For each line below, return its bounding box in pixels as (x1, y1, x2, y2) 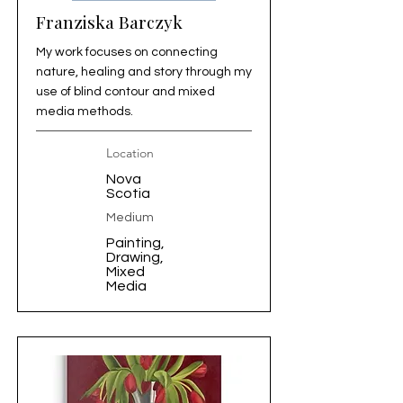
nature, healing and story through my (36, 66, 252, 78)
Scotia (106, 186, 150, 201)
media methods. (36, 105, 133, 118)
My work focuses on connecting (36, 46, 218, 58)
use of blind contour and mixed (36, 85, 215, 98)
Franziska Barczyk (36, 10, 183, 33)
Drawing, (106, 250, 164, 264)
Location (106, 145, 154, 161)
